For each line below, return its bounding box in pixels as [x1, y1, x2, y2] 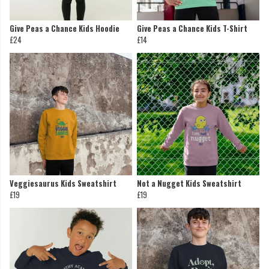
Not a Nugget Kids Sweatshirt [137, 178, 241, 190]
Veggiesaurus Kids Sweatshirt [10, 178, 116, 190]
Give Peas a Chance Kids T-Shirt [137, 23, 247, 35]
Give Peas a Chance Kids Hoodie [10, 23, 119, 35]
